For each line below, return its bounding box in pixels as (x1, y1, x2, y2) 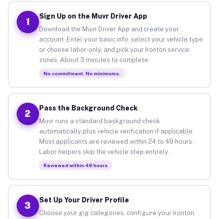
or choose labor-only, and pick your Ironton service (39, 45, 189, 53)
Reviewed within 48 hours (43, 162, 108, 168)
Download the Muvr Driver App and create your (39, 25, 179, 33)
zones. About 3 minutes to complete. (39, 56, 150, 64)
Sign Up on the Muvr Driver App (39, 12, 147, 20)
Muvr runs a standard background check (39, 117, 160, 125)
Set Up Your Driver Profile (39, 196, 129, 204)
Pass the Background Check (39, 104, 137, 112)
